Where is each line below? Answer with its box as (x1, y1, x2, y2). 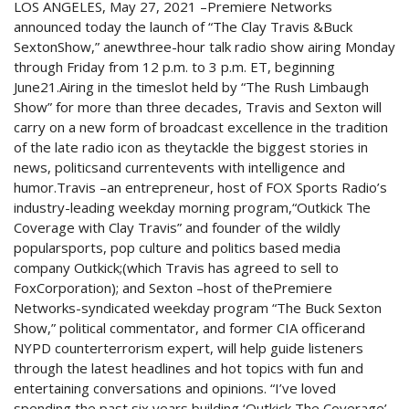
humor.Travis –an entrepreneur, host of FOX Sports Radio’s (14, 178, 387, 197)
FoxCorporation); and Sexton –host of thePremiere (14, 278, 332, 298)
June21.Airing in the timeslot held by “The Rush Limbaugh (14, 78, 369, 97)
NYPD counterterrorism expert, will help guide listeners (14, 339, 363, 358)
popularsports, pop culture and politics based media (14, 238, 341, 257)
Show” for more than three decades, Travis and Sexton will (14, 98, 382, 117)
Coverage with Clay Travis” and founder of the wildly (14, 218, 341, 237)
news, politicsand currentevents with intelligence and (14, 158, 345, 177)
